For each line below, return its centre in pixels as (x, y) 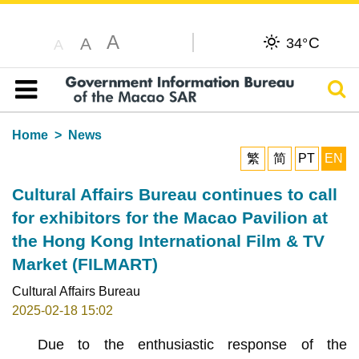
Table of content (68, 108)
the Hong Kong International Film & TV (168, 240)
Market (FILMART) (85, 264)
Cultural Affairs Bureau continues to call (174, 194)
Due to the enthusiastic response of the (192, 344)
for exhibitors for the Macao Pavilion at (169, 217)
